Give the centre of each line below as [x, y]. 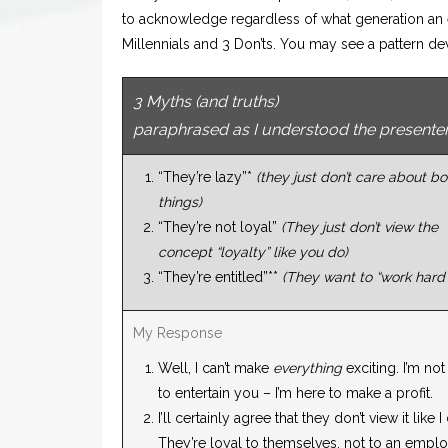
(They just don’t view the [359, 227]
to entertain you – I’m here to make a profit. [295, 393]
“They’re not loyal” [219, 227]
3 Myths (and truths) [205, 102]
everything [307, 368]
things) [180, 202]
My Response [177, 333]
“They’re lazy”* [207, 177]
